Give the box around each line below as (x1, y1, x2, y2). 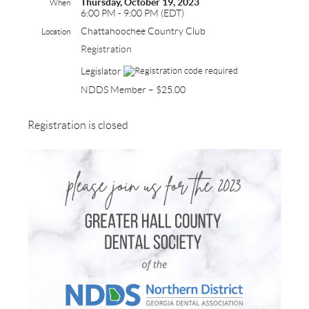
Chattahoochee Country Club (81, 26, 206, 37)
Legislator (81, 66, 123, 77)
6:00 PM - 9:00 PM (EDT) (81, 8, 184, 19)
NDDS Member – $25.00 (81, 84, 186, 96)
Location (41, 27, 70, 37)
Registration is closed (28, 119, 128, 132)
